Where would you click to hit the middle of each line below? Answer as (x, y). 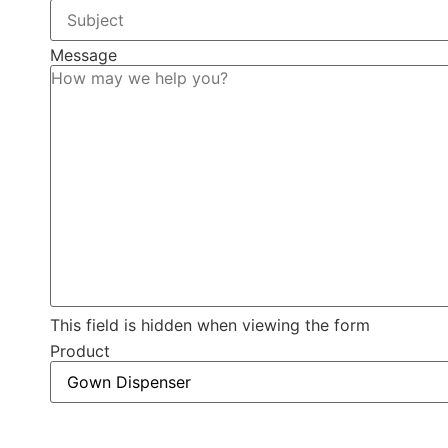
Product (80, 351)
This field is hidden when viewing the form (210, 325)
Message (83, 55)
